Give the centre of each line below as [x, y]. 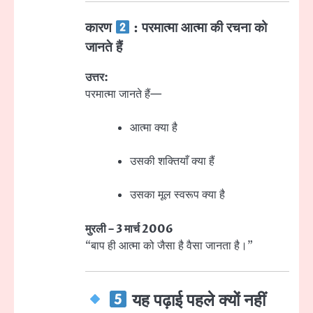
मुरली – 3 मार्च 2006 [129, 229]
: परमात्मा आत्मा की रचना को [199, 29]
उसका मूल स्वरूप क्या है [177, 195]
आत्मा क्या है [154, 128]
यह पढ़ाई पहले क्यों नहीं [196, 301]
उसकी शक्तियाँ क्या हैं [172, 162]
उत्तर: [97, 78]
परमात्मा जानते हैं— [123, 95]
